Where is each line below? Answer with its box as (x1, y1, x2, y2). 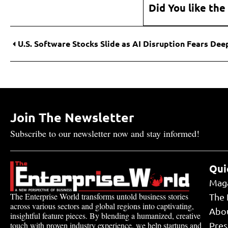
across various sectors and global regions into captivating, (10, 200, 194, 211)
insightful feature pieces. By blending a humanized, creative (10, 210, 201, 221)
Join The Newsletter (10, 109, 134, 126)
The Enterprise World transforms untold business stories (10, 190, 188, 202)
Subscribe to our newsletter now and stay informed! (10, 127, 199, 140)
